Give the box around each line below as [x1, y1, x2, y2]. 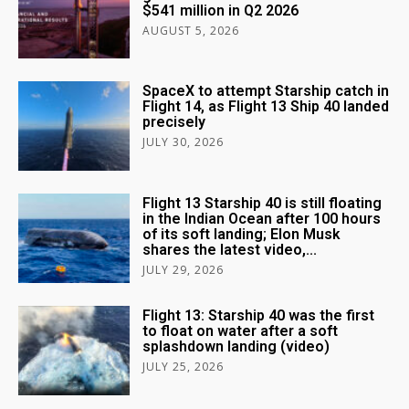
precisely [142, 113, 206, 131]
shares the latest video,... [142, 241, 318, 259]
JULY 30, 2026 [142, 134, 225, 151]
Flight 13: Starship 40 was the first [142, 307, 375, 325]
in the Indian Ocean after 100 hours [142, 210, 382, 228]
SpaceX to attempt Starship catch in [142, 82, 390, 100]
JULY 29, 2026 [142, 262, 225, 278]
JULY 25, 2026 [142, 359, 225, 375]
